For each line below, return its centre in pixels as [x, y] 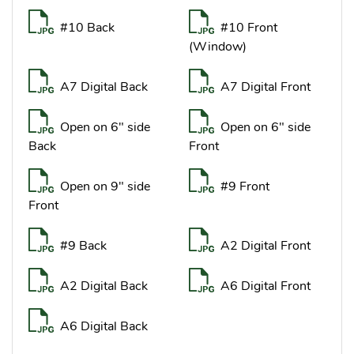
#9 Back [83, 246]
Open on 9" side [105, 187]
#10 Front [249, 28]
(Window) [218, 47]
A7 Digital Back [104, 87]
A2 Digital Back [104, 286]
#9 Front [245, 187]
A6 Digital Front [265, 286]
